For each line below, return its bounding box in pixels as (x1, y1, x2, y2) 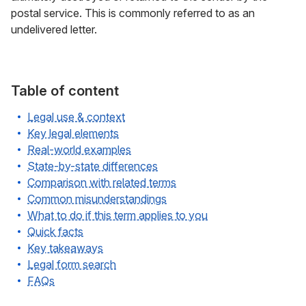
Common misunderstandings (27, 192, 167, 206)
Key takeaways (27, 241, 103, 255)
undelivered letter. (11, 23, 97, 36)
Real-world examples (27, 143, 131, 156)
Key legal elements (27, 126, 119, 140)
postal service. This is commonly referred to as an (11, 6, 255, 20)
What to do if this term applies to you (27, 208, 208, 222)
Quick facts (27, 225, 83, 238)
